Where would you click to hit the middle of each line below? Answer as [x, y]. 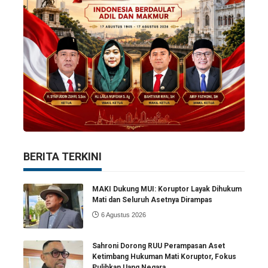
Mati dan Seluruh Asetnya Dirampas [152, 200]
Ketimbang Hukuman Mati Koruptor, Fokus [164, 256]
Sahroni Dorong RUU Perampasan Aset [159, 246]
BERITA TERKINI [63, 156]
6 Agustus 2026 [123, 214]
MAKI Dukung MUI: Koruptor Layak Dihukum [167, 189]
